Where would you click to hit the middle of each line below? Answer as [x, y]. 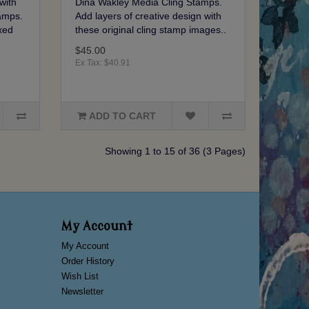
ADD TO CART [123, 116]
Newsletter [82, 292]
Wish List [80, 277]
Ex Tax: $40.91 [103, 63]
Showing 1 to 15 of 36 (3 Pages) [175, 151]
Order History [88, 261]
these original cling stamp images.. [151, 30]
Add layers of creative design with [149, 16]
